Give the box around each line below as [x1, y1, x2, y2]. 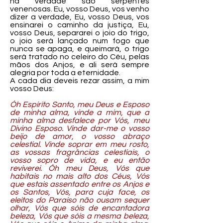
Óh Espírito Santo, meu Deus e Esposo [10, 101, 149, 109]
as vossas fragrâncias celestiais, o [10, 148, 149, 156]
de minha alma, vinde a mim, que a [10, 109, 149, 116]
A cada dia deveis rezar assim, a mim [10, 77, 149, 85]
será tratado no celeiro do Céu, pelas [10, 53, 149, 61]
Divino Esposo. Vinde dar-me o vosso [10, 124, 149, 132]
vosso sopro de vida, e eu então [10, 156, 149, 164]
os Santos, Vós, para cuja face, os [10, 188, 149, 196]
